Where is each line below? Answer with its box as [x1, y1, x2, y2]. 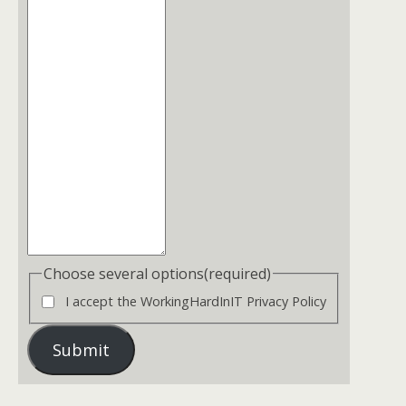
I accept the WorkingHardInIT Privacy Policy [65, 293, 327, 311]
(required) [204, 263, 271, 284]
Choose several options [43, 263, 204, 284]
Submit [52, 339, 110, 362]
